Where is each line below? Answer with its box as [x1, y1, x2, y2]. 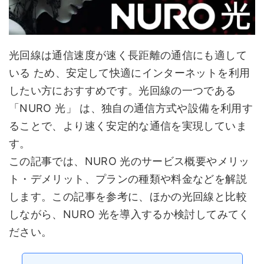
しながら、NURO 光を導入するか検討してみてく [9, 208, 250, 220]
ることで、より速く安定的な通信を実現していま [9, 120, 247, 132]
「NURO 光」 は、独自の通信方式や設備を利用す [9, 102, 253, 114]
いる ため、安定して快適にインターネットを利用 [9, 67, 250, 79]
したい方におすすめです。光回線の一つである [9, 84, 236, 97]
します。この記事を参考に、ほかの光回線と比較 [9, 190, 247, 203]
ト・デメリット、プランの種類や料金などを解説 [9, 173, 247, 185]
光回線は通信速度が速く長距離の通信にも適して [9, 49, 247, 61]
